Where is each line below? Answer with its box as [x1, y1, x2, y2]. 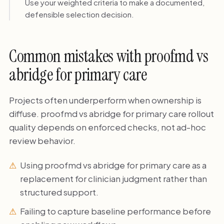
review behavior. [8, 134, 75, 146]
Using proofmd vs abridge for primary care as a [20, 159, 207, 171]
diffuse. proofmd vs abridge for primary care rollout [8, 107, 214, 119]
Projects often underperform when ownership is [8, 94, 201, 105]
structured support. [20, 186, 99, 198]
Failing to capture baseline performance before [20, 205, 211, 217]
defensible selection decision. [24, 9, 134, 19]
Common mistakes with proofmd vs [8, 45, 208, 67]
